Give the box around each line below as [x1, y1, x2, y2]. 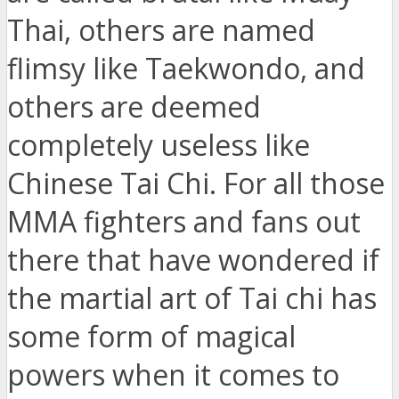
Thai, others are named [7, 11, 315, 50]
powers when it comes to [7, 355, 339, 395]
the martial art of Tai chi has [7, 279, 377, 318]
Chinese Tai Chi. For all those [7, 164, 385, 203]
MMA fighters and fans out [7, 202, 361, 241]
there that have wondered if [7, 240, 379, 280]
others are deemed [7, 87, 261, 126]
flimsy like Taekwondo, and [7, 49, 365, 88]
